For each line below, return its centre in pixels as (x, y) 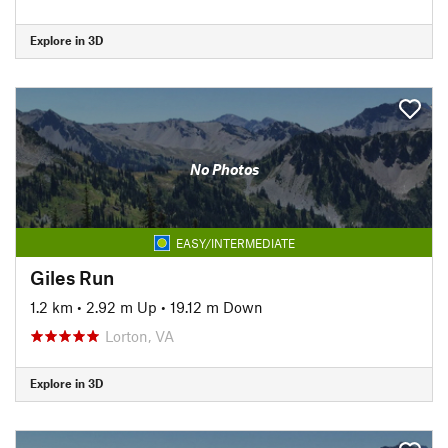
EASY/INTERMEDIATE (235, 242)
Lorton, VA (139, 335)
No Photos (224, 169)
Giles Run (72, 277)
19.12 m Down (216, 306)
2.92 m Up (121, 306)
